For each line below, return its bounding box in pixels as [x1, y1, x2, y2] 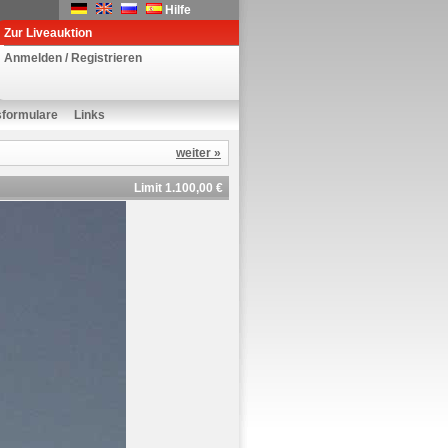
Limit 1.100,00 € [134, 181, 223, 195]
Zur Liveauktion [4, 26, 92, 40]
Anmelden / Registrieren [4, 51, 142, 65]
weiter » [176, 146, 221, 160]
